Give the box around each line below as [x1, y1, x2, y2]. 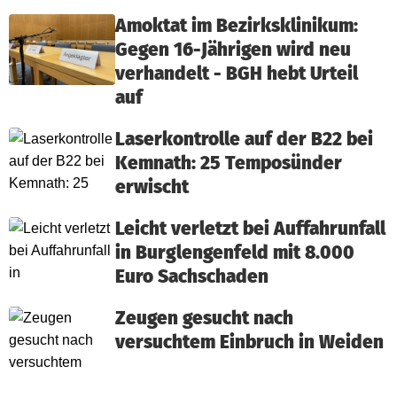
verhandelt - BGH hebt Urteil [115, 62, 358, 85]
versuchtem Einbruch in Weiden [115, 331, 384, 354]
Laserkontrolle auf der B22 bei [115, 128, 373, 151]
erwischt [115, 175, 189, 198]
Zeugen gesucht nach [115, 307, 293, 330]
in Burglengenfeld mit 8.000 [115, 241, 354, 264]
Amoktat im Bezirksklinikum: [115, 14, 358, 37]
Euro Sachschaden [115, 265, 269, 288]
